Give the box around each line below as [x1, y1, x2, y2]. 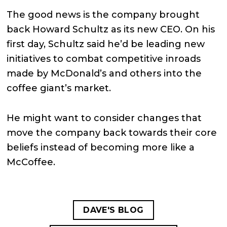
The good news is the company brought [7, 9, 200, 20]
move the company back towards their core [7, 127, 217, 138]
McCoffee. [7, 156, 56, 168]
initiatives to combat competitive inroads [7, 53, 201, 64]
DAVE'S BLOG [83, 205, 144, 215]
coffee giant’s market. [7, 82, 111, 94]
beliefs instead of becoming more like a [7, 141, 195, 153]
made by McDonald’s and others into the [7, 67, 202, 79]
